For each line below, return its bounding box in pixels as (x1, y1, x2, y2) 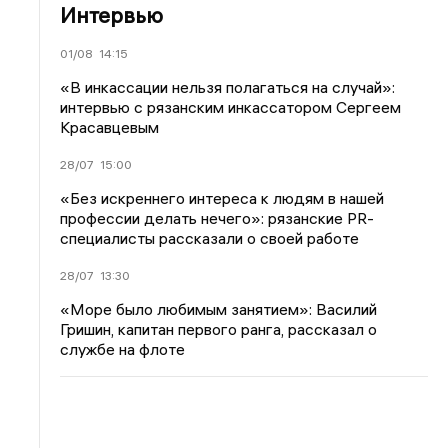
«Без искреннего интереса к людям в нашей (60, 187, 385, 208)
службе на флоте (60, 338, 186, 359)
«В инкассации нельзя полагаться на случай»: (60, 76, 396, 97)
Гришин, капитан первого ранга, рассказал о (60, 318, 378, 339)
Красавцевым (60, 116, 160, 137)
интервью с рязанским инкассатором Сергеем (60, 96, 402, 117)
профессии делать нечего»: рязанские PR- (60, 207, 375, 228)
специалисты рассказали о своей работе (60, 227, 360, 248)
